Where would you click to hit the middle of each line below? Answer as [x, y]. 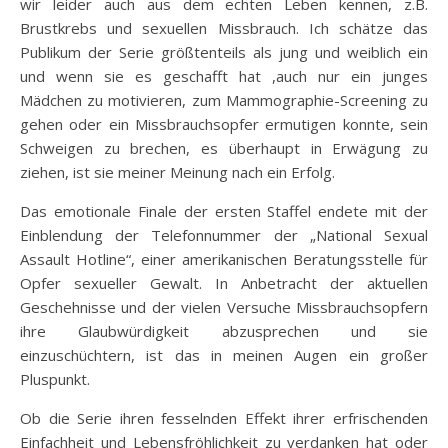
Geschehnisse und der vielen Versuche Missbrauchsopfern [224, 306]
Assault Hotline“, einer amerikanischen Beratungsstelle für [224, 258]
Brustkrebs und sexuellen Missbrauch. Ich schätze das [224, 27]
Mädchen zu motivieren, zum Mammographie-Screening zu [224, 99]
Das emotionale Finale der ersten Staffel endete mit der [224, 210]
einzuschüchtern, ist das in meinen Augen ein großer [224, 354]
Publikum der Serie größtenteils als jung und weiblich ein [224, 51]
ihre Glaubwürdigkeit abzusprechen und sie [224, 330]
